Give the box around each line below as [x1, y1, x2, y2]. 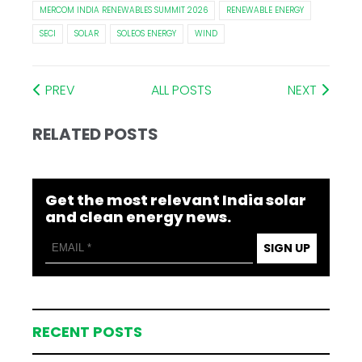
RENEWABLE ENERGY [226, 3, 305, 16]
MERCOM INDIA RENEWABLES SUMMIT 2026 [40, 3, 208, 16]
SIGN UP [263, 239, 310, 256]
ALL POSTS [151, 80, 212, 99]
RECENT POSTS [32, 321, 143, 342]
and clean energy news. [45, 206, 232, 227]
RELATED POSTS [32, 122, 159, 145]
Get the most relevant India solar [45, 189, 307, 210]
